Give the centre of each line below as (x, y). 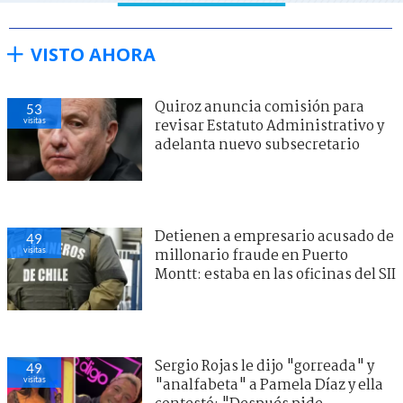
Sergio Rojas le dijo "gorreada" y (264, 366)
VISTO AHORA (93, 54)
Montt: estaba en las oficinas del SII (275, 274)
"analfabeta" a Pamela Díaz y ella (269, 385)
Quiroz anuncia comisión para (260, 107)
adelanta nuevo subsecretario (257, 145)
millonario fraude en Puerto (251, 255)
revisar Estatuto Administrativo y (269, 126)
